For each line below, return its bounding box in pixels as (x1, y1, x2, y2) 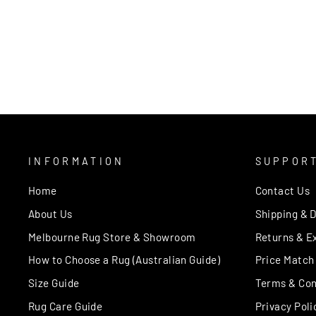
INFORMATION (28, 154, 125, 167)
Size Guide (28, 276, 80, 290)
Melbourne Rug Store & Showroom (28, 230, 196, 243)
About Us (28, 207, 73, 220)
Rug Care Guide (28, 300, 103, 312)
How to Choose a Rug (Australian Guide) (28, 253, 221, 267)
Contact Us (255, 183, 310, 197)
